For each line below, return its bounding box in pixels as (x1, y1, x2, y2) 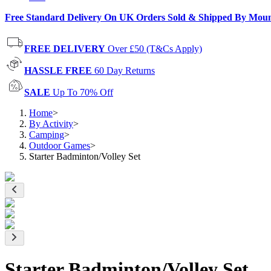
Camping (29, 129, 64, 140)
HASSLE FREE (24, 65, 92, 76)
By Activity (29, 119, 73, 129)
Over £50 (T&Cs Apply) (108, 44, 202, 54)
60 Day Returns (94, 65, 155, 76)
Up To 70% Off (53, 87, 113, 97)
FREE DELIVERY (24, 44, 105, 54)
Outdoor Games (29, 140, 90, 151)
